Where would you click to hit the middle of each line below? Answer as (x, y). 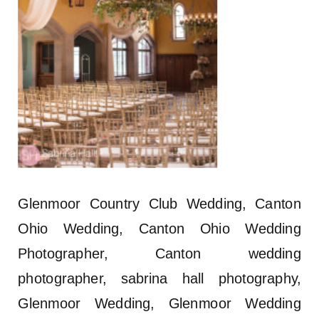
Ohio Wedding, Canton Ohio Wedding (159, 228)
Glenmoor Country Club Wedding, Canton (159, 203)
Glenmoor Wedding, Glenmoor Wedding (159, 303)
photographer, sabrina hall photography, (159, 278)
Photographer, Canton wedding (159, 253)
